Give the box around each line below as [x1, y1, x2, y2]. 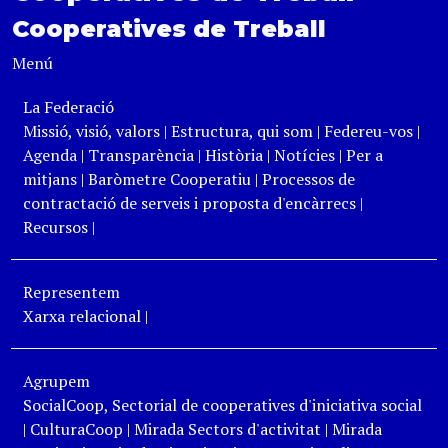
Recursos [22, 216, 88, 238]
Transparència [87, 144, 194, 166]
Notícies [273, 144, 339, 166]
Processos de [261, 168, 355, 190]
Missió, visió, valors [22, 120, 160, 142]
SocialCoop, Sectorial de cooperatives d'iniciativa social [22, 394, 422, 416]
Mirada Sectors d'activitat [133, 418, 321, 440]
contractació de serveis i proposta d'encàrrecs [22, 192, 356, 214]
